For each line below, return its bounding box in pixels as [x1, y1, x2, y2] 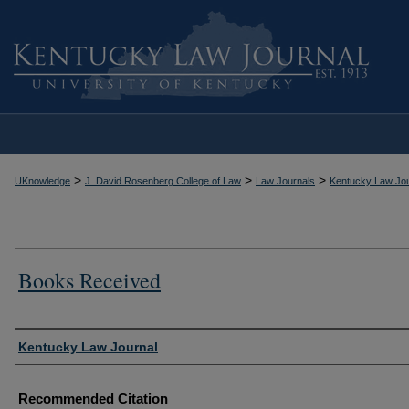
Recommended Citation [18, 390, 168, 406]
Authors [15, 331, 73, 357]
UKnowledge [15, 175, 70, 186]
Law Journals [256, 175, 315, 186]
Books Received [18, 265, 161, 295]
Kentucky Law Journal [18, 339, 158, 354]
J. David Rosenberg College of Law [85, 175, 241, 186]
